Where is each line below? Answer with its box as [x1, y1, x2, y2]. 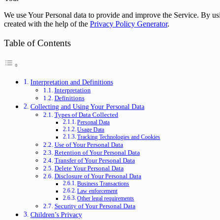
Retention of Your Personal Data [54, 149, 140, 157]
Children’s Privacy [30, 211, 82, 219]
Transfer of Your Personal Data [54, 157, 135, 165]
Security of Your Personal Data [54, 202, 136, 210]
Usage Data [77, 127, 105, 134]
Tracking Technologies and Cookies [77, 134, 161, 141]
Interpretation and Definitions [30, 78, 113, 86]
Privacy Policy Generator [90, 19, 167, 28]
